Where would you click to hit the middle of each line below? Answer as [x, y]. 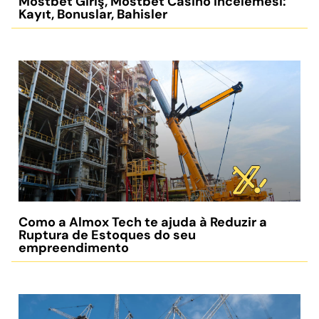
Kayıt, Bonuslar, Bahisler [93, 15]
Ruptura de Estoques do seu [107, 235]
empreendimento [74, 248]
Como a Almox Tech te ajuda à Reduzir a [143, 223]
